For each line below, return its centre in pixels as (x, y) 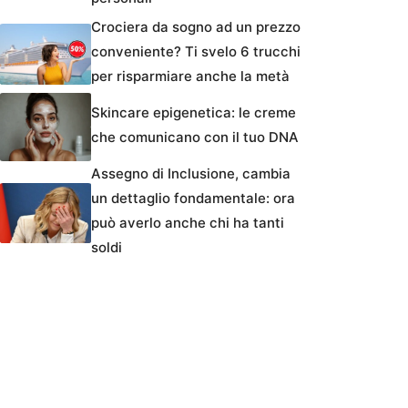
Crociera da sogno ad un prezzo (196, 27)
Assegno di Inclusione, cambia (191, 174)
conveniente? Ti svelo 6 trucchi (196, 52)
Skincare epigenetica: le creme (194, 113)
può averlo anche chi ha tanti (188, 223)
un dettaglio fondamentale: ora (193, 199)
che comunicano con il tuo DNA (195, 138)
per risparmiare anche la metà (190, 76)
